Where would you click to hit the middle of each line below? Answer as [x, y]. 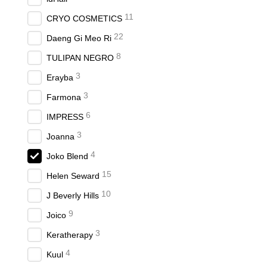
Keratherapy [70, 235]
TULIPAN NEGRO [80, 58]
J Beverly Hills [73, 195]
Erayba [60, 77]
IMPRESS [65, 117]
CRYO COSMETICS [84, 18]
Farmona [64, 97]
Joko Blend [67, 156]
